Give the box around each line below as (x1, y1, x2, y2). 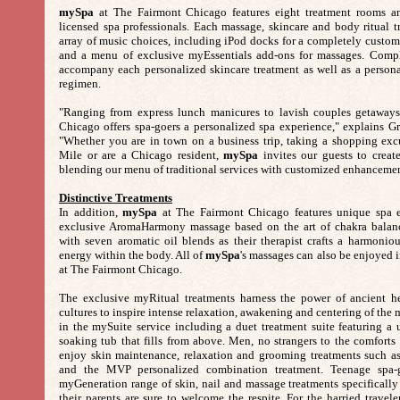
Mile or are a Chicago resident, (59, 148, 224, 162)
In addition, (59, 205, 122, 219)
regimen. (59, 77, 101, 90)
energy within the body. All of (59, 248, 206, 262)
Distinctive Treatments (59, 191, 172, 204)
